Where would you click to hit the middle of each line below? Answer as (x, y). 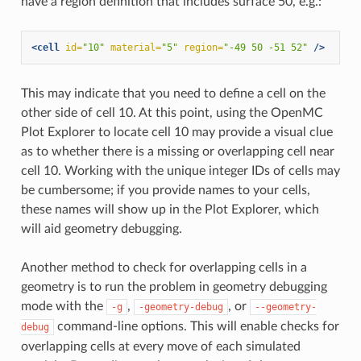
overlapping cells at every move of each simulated (160, 346)
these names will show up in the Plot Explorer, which (170, 209)
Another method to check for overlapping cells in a (164, 267)
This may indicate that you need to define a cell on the (173, 93)
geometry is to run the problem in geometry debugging (174, 286)
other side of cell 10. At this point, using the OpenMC (172, 112)
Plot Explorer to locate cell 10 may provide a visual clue (176, 132)
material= (135, 47)
